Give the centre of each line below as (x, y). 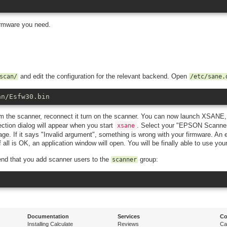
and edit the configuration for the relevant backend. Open (104, 76)
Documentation (48, 217)
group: (148, 159)
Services (128, 217)
